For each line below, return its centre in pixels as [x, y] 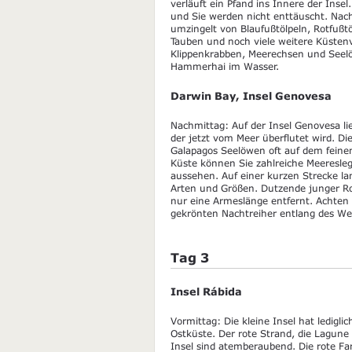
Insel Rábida [206, 292]
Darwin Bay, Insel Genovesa [251, 96]
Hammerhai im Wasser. [226, 66]
